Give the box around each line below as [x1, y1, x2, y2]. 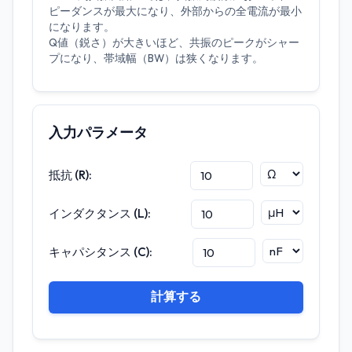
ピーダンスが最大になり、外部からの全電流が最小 [49, 3, 302, 18]
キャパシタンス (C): [49, 244, 152, 259]
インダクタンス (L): [49, 205, 151, 221]
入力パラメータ [49, 123, 148, 141]
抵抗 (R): [49, 167, 92, 182]
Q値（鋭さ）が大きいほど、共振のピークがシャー [49, 35, 299, 49]
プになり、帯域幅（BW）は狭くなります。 [49, 50, 263, 65]
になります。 [49, 19, 115, 34]
